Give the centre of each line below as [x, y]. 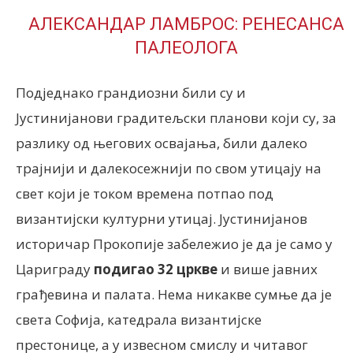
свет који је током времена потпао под [145, 193]
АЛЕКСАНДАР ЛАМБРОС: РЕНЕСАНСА [186, 24]
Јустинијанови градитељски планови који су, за [176, 118]
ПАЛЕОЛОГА [186, 48]
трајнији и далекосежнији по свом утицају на [169, 168]
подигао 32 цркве [156, 269]
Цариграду [55, 269]
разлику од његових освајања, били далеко [162, 143]
